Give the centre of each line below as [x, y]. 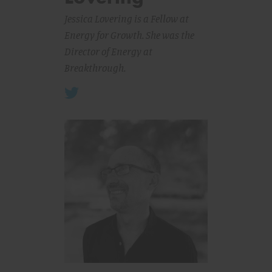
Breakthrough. [95, 68]
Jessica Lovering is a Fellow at [127, 19]
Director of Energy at [108, 51]
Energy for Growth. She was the [129, 35]
